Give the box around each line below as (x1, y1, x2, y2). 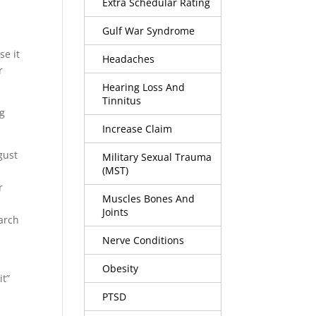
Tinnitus (102, 93, 142, 107)
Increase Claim (102, 121, 173, 135)
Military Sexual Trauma (102, 150, 212, 164)
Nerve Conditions (102, 233, 185, 247)
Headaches (102, 51, 155, 66)
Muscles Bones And (102, 191, 195, 205)
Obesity (102, 261, 139, 275)
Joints (102, 205, 129, 219)
